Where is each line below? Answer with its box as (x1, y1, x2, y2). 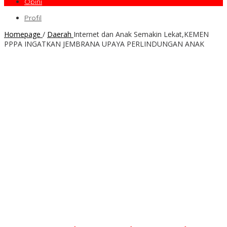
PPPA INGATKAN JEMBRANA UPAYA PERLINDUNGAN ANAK (4, 39, 204, 49)
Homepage (4, 29, 41, 40)
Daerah (47, 29, 71, 40)
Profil (24, 13, 42, 23)
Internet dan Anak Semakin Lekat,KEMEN (73, 29, 209, 40)
